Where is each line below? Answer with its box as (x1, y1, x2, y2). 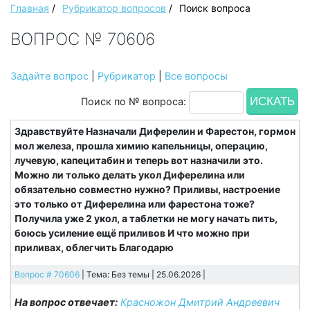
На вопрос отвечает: (15, 296, 118, 309)
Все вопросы (165, 70, 228, 82)
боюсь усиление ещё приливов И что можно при (15, 227, 250, 239)
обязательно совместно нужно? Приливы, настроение (15, 183, 280, 196)
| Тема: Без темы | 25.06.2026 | (80, 269, 206, 280)
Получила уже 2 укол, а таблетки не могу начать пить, (15, 212, 277, 225)
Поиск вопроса (179, 2, 250, 15)
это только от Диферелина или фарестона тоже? (15, 198, 255, 210)
